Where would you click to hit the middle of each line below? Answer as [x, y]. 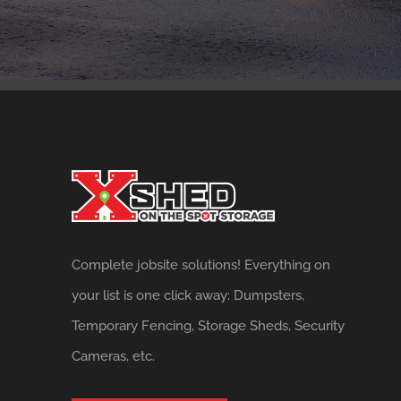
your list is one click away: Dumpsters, [188, 296]
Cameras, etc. [114, 357]
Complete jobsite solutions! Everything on [201, 265]
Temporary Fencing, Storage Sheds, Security [209, 326]
